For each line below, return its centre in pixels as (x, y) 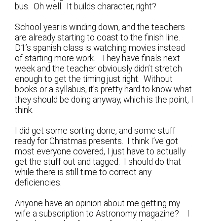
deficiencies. (38, 183)
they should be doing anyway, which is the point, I (104, 100)
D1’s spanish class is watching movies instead (100, 48)
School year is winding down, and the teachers (100, 27)
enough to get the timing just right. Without (94, 79)
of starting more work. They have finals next (98, 58)
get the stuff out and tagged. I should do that (98, 162)
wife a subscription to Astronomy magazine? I (102, 214)
